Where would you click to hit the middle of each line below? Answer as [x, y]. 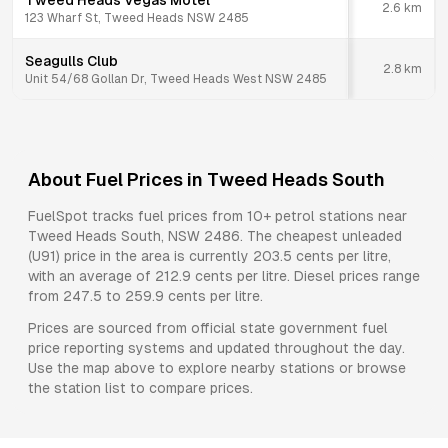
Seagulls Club [71, 61]
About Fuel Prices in [117, 179]
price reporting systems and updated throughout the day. [216, 348]
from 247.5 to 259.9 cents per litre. [145, 296]
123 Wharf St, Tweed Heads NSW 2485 [137, 18]
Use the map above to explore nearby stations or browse [217, 368]
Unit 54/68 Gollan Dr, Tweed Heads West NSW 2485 [176, 79]
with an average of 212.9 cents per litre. [159, 276]
